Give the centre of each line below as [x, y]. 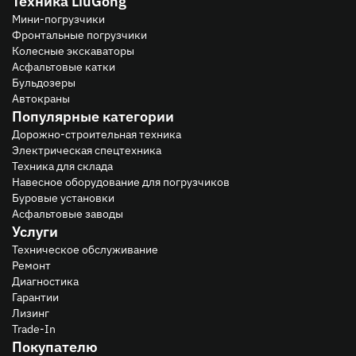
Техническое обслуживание [85, 249]
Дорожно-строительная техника [97, 133]
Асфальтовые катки [64, 66]
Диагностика [45, 281]
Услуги [35, 231]
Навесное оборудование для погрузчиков [121, 181]
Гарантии [35, 296]
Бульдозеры [44, 82]
